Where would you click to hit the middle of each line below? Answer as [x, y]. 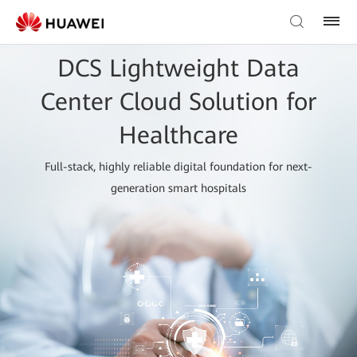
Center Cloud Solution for [178, 101]
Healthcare [178, 135]
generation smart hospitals [178, 188]
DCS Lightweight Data [178, 68]
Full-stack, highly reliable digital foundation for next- [178, 166]
